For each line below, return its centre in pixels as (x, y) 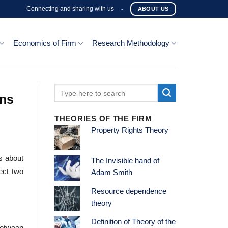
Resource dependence (129, 192)
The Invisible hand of (125, 161)
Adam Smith (111, 173)
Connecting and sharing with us (70, 9)
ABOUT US (153, 9)
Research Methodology (131, 43)
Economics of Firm (45, 43)
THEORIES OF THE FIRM (103, 119)
